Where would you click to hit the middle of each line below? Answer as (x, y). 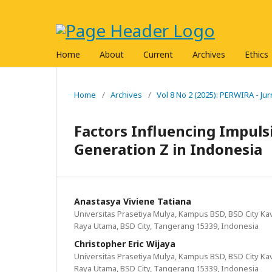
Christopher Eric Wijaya (125, 244)
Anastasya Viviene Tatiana (133, 201)
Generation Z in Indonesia (168, 149)
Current (158, 54)
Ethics (257, 54)
